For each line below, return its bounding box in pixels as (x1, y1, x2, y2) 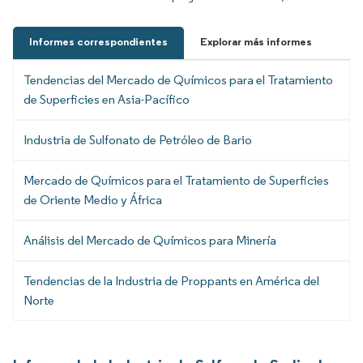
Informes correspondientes (29, 35, 168, 49)
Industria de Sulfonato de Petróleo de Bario (23, 132, 252, 148)
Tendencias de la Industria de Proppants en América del (23, 273, 319, 289)
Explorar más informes (200, 35, 312, 49)
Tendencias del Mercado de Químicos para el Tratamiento (23, 72, 333, 88)
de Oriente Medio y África (23, 192, 162, 208)
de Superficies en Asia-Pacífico (23, 92, 190, 108)
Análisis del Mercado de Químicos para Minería (23, 233, 276, 249)
